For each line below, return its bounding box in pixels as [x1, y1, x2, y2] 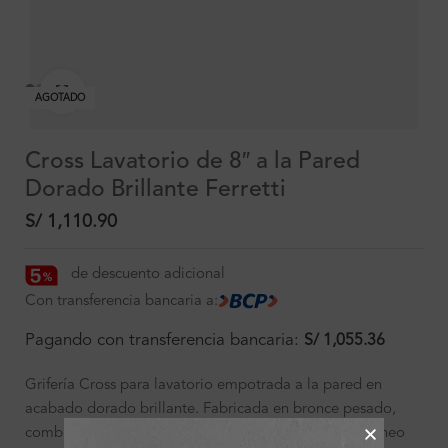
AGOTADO [35, 92, 85, 103]
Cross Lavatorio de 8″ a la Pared [25, 150, 360, 174]
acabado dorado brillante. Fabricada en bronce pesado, [25, 401, 396, 417]
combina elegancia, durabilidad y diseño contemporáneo [25, 425, 405, 441]
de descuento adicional [71, 267, 226, 283]
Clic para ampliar [84, 84, 183, 98]
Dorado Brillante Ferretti [25, 178, 286, 202]
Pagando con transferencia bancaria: [25, 331, 304, 349]
